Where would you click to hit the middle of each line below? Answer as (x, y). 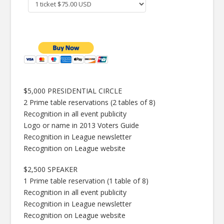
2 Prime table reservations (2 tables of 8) (90, 102)
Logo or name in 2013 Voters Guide (81, 125)
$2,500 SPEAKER (51, 169)
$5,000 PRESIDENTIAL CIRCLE (73, 91)
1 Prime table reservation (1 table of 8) (86, 180)
